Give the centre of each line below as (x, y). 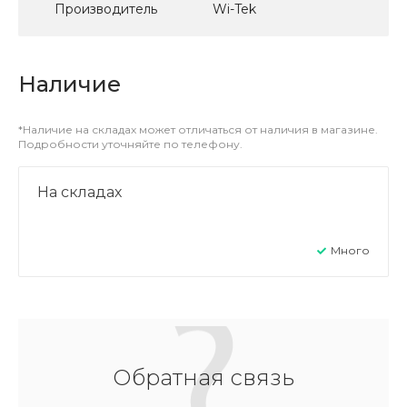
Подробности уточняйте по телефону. (130, 144)
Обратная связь (203, 377)
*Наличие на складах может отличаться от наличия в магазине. (198, 129)
